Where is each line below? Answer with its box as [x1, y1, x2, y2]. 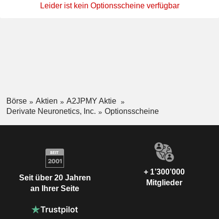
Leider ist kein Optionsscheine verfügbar [40, 1, 179, 10]
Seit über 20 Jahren [19, 174, 91, 182]
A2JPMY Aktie [66, 97, 118, 106]
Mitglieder [146, 178, 182, 187]
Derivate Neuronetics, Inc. [6, 107, 96, 115]
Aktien [35, 97, 58, 106]
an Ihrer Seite [30, 184, 79, 193]
